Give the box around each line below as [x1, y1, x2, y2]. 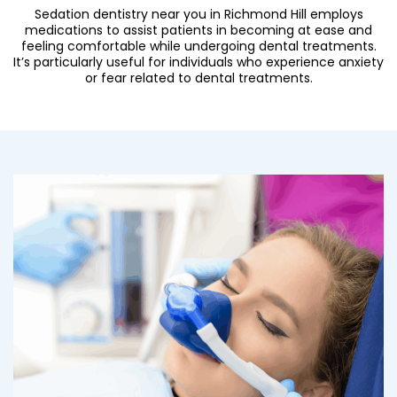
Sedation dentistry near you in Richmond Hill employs [34, 5, 363, 24]
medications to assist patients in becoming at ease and [25, 21, 372, 40]
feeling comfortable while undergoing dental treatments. [20, 37, 377, 56]
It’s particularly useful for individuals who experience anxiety [13, 53, 384, 72]
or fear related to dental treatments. [84, 69, 313, 88]
